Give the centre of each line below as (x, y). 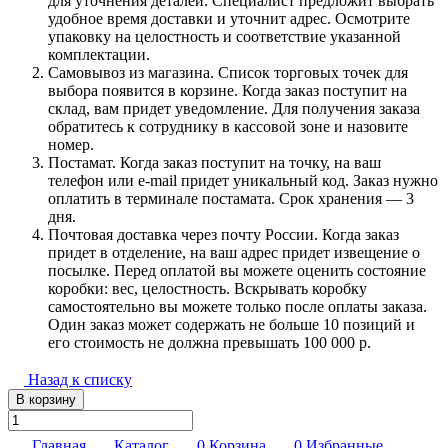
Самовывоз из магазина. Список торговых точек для (228, 72)
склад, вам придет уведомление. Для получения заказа (234, 108)
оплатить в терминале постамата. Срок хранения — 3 (231, 198)
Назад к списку (80, 379)
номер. (71, 144)
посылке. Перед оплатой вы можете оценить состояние (237, 270)
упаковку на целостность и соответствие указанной (224, 36)
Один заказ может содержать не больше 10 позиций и (231, 324)
